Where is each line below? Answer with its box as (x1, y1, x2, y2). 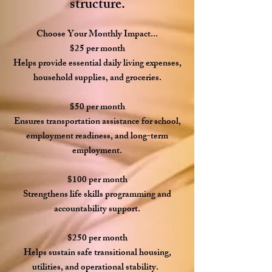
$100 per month (67, 172, 127, 189)
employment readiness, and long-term (26, 129, 168, 145)
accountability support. (54, 202, 140, 218)
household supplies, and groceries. (33, 70, 161, 87)
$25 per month (69, 41, 125, 58)
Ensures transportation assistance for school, (13, 114, 181, 131)
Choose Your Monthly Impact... (36, 27, 158, 43)
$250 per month (67, 231, 127, 247)
